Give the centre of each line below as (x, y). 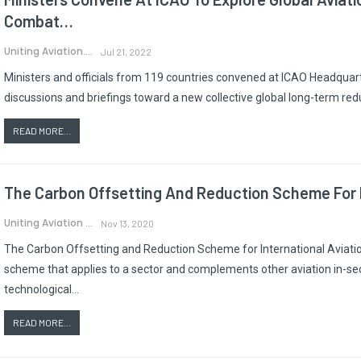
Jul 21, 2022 (126, 51)
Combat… (39, 21)
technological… (41, 289)
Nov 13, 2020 (127, 223)
